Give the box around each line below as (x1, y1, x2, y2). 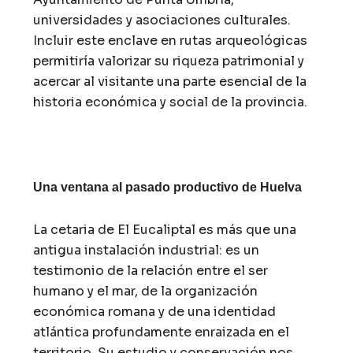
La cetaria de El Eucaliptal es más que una (33, 221, 297, 238)
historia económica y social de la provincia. (33, 93, 308, 110)
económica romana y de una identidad (33, 303, 277, 320)
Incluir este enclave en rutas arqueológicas (33, 32, 308, 49)
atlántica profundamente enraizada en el (33, 323, 290, 340)
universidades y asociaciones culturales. (33, 11, 292, 28)
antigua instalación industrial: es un (33, 241, 260, 258)
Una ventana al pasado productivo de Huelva (33, 180, 303, 194)
